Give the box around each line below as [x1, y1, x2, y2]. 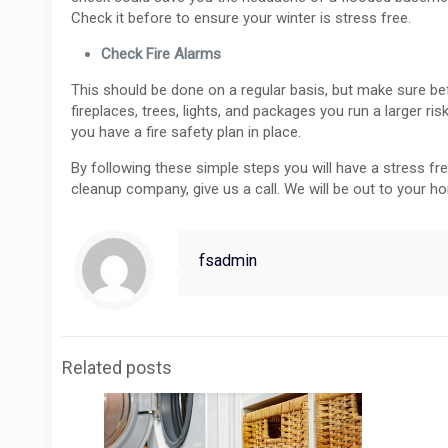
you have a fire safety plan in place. [71, 122, 302, 141]
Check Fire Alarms [101, 44, 222, 63]
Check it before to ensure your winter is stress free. [71, 8, 412, 27]
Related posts [62, 356, 172, 378]
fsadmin [199, 250, 257, 270]
